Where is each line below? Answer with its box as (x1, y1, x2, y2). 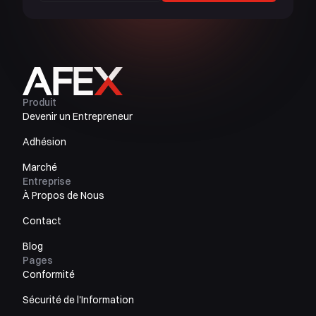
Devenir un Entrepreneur (23, 110, 133, 123)
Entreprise (23, 175, 71, 188)
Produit (23, 96, 56, 109)
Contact (23, 214, 61, 228)
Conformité (23, 268, 75, 281)
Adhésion (23, 135, 66, 149)
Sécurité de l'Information (23, 293, 134, 307)
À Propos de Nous (23, 189, 104, 202)
